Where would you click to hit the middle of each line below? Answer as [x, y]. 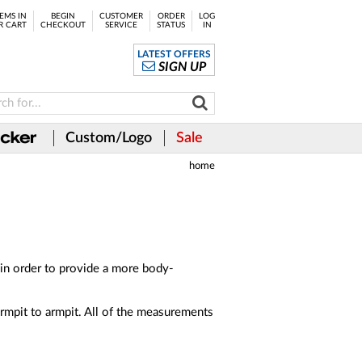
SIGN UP [183, 67]
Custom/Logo [109, 138]
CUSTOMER [121, 16]
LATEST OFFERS [174, 54]
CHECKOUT [63, 25]
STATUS [171, 25]
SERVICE [121, 25]
